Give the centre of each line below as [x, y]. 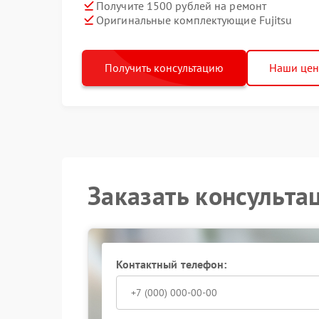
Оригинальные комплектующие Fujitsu [194, 20]
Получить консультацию [164, 68]
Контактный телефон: [171, 264]
